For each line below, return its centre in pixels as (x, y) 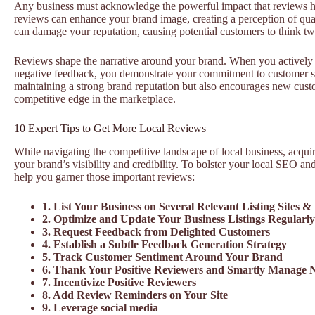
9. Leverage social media (100, 307)
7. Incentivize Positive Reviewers (119, 282)
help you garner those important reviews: (104, 176)
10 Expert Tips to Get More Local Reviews (110, 129)
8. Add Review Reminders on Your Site (135, 295)
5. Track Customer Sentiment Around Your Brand (162, 257)
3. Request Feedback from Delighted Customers (156, 231)
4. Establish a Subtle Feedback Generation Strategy (165, 244)
